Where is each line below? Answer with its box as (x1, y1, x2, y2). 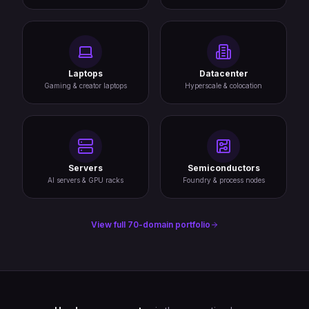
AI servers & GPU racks (48, 175, 123, 184)
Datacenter (199, 68, 248, 79)
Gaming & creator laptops (44, 81, 127, 90)
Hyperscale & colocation (185, 81, 262, 90)
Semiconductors (187, 162, 260, 173)
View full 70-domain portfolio (90, 219, 210, 230)
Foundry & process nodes (182, 175, 265, 184)
